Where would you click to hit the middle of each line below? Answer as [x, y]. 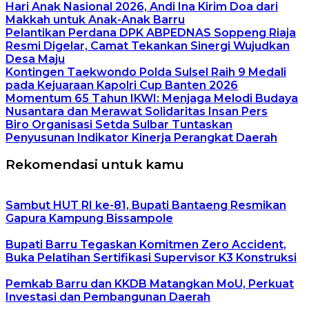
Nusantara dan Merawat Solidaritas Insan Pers [137, 111]
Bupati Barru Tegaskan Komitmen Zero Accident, [146, 245]
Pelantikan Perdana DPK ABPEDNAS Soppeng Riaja [151, 32]
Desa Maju [35, 59]
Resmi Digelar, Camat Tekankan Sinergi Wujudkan [148, 46]
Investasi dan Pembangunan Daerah [108, 297]
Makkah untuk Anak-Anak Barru [95, 19]
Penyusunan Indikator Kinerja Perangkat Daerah [141, 137]
